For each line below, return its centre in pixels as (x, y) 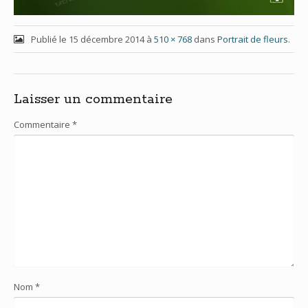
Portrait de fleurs (252, 40)
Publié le (49, 40)
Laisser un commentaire (93, 100)
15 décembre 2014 (106, 40)
